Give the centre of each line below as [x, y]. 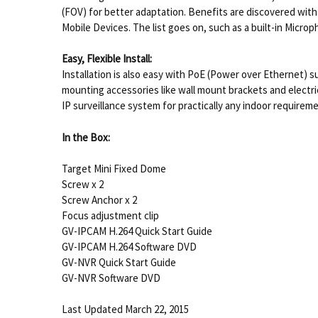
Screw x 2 [82, 184]
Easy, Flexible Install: [106, 59]
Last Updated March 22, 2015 [125, 309]
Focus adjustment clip [110, 215]
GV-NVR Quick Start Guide [119, 262]
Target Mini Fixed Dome [114, 168]
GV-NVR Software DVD [111, 278]
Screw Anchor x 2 [99, 199]
